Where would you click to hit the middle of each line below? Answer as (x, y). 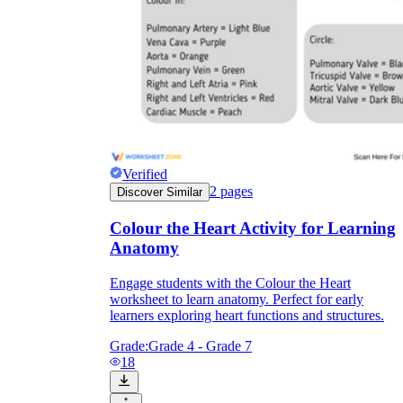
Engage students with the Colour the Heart (230, 282)
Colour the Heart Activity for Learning (253, 228)
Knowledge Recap (176, 13)
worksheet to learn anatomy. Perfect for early (237, 299)
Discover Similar (160, 193)
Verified (145, 175)
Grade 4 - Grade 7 (200, 345)
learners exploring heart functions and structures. (247, 315)
